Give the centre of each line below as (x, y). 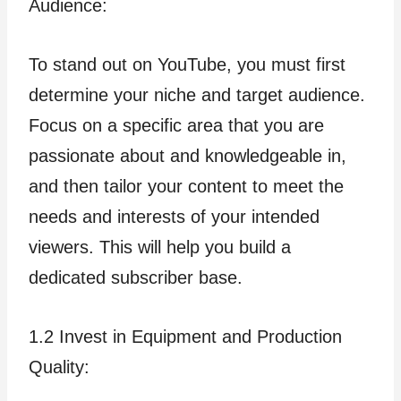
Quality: (59, 367)
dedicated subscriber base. (136, 277)
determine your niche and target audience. (197, 95)
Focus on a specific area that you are (176, 125)
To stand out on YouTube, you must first (187, 64)
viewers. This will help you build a (160, 247)
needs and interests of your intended (174, 217)
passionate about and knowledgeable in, (188, 156)
